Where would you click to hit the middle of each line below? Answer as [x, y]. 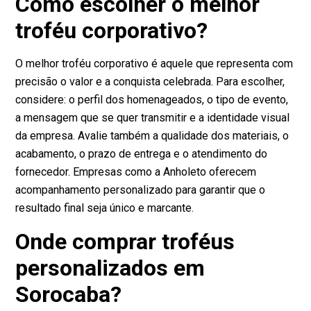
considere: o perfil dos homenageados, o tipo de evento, [152, 100]
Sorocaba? [69, 295]
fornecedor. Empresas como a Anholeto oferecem [136, 172]
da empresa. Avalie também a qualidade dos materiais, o [152, 136]
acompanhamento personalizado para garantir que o [141, 190]
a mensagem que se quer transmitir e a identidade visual [153, 118]
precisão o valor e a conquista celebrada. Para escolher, [150, 82]
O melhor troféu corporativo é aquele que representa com [154, 64]
